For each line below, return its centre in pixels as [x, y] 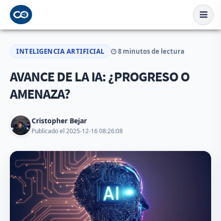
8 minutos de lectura [150, 51]
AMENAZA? [40, 94]
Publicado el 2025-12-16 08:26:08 [77, 131]
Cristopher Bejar [59, 120]
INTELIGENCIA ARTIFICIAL [60, 51]
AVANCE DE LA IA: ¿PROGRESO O [100, 76]
